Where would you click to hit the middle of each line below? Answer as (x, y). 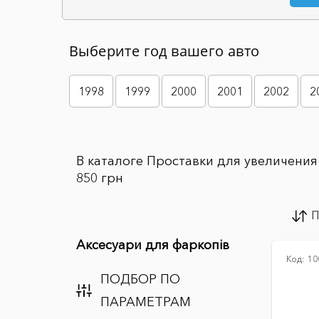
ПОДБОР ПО (140, 279)
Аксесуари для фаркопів (153, 245)
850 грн (100, 178)
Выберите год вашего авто (164, 51)
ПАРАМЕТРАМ (145, 302)
